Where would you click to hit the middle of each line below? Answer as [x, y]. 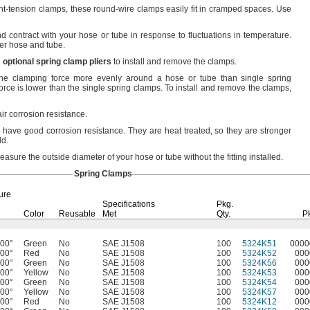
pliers [100, 62]
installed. [266, 157]
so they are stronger [252, 131]
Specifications [129, 204]
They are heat [155, 131]
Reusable [77, 214]
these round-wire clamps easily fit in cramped [156, 9]
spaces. [259, 9]
